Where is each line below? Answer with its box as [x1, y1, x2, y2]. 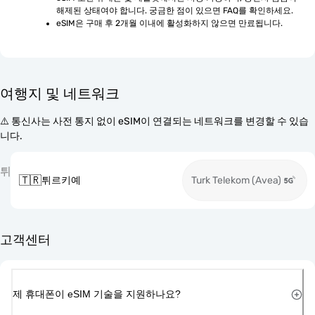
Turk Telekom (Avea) [191, 174, 281, 186]
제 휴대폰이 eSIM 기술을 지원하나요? [13, 288, 181, 300]
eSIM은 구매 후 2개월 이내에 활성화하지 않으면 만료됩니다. [56, 18, 283, 28]
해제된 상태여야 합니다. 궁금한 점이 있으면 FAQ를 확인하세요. [56, 6, 293, 15]
